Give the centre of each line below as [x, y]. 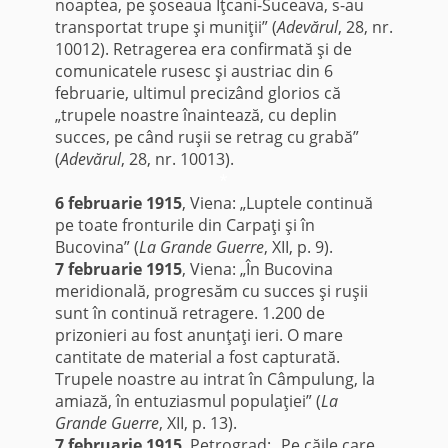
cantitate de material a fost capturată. [197, 357]
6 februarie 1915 [118, 203]
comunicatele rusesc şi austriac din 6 [193, 71]
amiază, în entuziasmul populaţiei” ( [187, 401]
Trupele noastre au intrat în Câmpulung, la [214, 379]
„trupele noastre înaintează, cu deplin [195, 115]
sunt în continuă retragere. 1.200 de [189, 313]
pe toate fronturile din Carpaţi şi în [184, 225]
